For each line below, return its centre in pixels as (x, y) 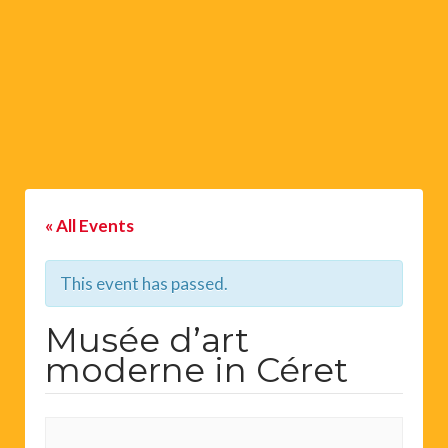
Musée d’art (147, 339)
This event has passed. (144, 283)
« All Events (89, 225)
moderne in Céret (196, 369)
